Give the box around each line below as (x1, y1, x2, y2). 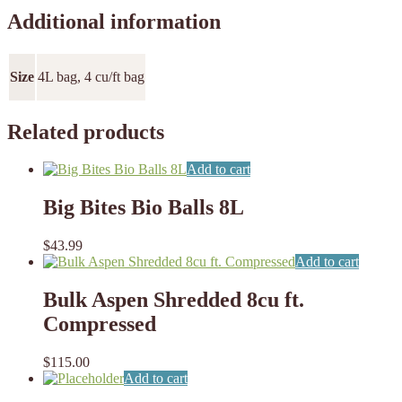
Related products (7, 119, 164, 144)
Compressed (43, 312, 156, 336)
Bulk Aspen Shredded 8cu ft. (43, 288, 304, 312)
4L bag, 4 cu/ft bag (38, 68, 144, 84)
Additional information (7, 9, 221, 33)
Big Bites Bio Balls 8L (43, 196, 244, 220)
